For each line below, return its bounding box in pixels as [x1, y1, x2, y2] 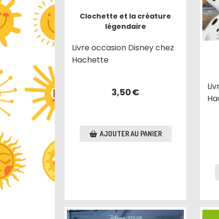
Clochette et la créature [80, 11, 172, 21]
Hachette [72, 54, 109, 66]
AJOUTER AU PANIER [99, 129, 162, 138]
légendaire [105, 21, 146, 31]
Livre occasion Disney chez [72, 42, 175, 53]
